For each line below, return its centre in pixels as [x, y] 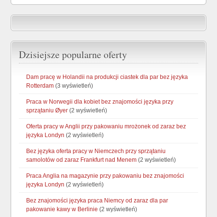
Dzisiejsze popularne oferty [73, 54]
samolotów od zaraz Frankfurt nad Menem [82, 160]
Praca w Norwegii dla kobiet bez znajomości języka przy [100, 102]
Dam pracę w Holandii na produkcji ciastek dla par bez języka [107, 77]
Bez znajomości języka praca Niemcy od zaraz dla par [97, 201]
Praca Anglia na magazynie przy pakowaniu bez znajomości [105, 176]
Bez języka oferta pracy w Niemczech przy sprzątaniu [96, 151]
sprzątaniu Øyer [47, 110]
